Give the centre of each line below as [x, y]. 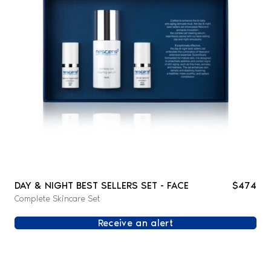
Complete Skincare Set [57, 198]
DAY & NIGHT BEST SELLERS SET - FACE [101, 185]
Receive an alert [135, 223]
